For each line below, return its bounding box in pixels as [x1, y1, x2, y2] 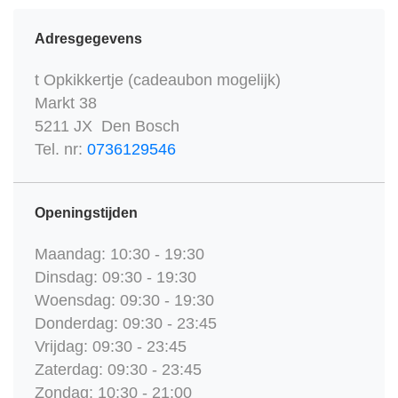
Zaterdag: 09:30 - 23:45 [35, 361, 202, 379]
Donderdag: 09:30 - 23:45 [35, 314, 217, 333]
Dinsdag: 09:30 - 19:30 [35, 268, 196, 287]
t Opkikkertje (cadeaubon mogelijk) [35, 71, 281, 90]
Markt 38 [35, 94, 97, 113]
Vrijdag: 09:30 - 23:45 [35, 338, 187, 356]
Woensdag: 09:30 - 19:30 [35, 291, 214, 310]
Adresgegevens [35, 31, 142, 47]
